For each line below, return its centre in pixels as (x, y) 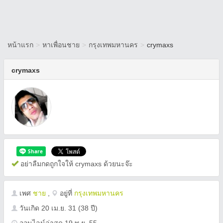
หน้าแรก (20, 45)
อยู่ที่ (66, 193)
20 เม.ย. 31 (59, 208)
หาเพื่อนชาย (61, 45)
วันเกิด (29, 208)
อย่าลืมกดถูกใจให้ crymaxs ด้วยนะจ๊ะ (76, 164)
